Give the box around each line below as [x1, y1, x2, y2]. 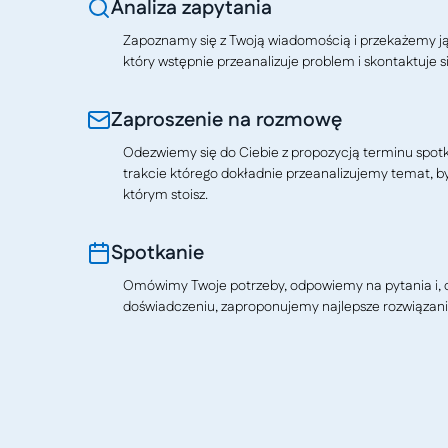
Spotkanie [111, 239, 204, 267]
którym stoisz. [123, 185, 208, 205]
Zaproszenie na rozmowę [111, 106, 342, 134]
